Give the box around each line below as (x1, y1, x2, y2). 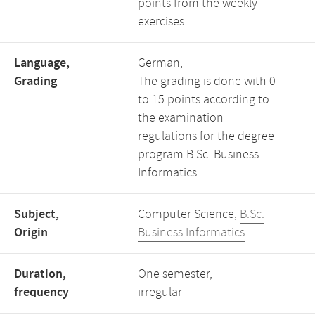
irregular (138, 284, 182, 301)
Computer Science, (138, 206, 240, 223)
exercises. (138, 13, 187, 30)
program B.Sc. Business (138, 146, 259, 163)
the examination (138, 110, 224, 127)
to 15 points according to (138, 91, 269, 108)
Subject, (14, 206, 59, 223)
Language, (14, 55, 70, 72)
